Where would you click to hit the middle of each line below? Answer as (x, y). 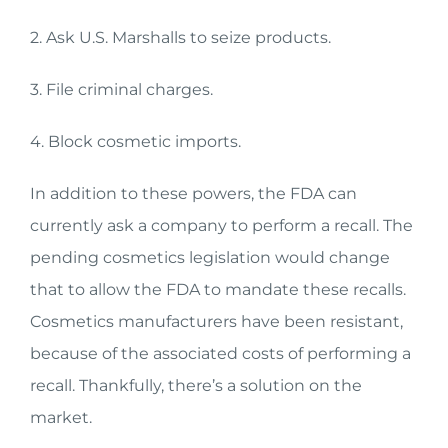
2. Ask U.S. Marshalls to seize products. (180, 37)
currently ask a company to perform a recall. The (221, 225)
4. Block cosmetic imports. (135, 141)
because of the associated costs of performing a (220, 353)
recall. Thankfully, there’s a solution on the (196, 385)
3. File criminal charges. (121, 89)
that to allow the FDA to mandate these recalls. (218, 289)
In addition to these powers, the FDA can (193, 193)
